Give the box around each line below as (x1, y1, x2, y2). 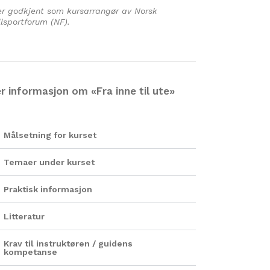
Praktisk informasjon (3, 184, 92, 194)
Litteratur (3, 212, 45, 221)
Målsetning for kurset (3, 130, 96, 140)
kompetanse (3, 247, 57, 257)
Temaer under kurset (3, 157, 95, 167)
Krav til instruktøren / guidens (3, 239, 133, 248)
